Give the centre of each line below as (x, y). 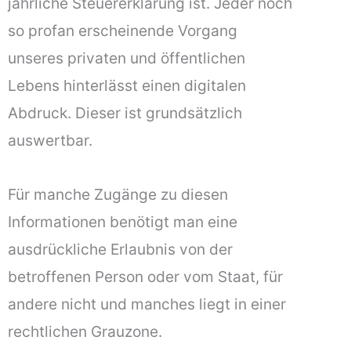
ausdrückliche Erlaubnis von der (120, 249)
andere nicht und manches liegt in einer (147, 304)
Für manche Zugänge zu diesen (118, 194)
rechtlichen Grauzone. (85, 331)
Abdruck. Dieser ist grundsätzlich (125, 113)
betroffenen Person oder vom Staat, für (145, 276)
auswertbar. (50, 141)
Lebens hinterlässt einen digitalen (127, 86)
